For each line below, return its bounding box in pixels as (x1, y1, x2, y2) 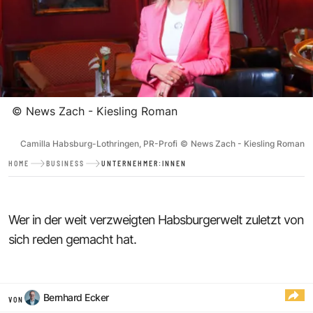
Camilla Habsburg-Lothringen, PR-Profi (20, 138, 177, 149)
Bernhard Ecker (43, 291, 109, 303)
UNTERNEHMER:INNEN (101, 159, 187, 168)
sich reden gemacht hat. (8, 231, 136, 247)
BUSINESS (46, 159, 85, 168)
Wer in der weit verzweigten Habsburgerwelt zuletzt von (8, 212, 304, 227)
